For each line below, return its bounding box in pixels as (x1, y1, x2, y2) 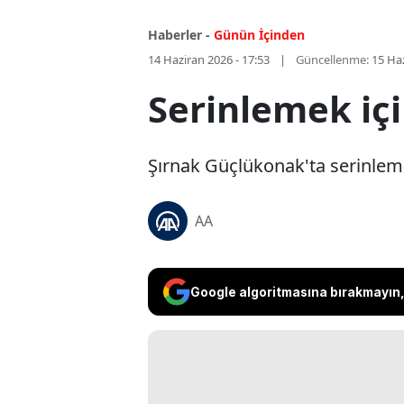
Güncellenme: (296, 51, 369, 69)
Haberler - (148, 26, 210, 44)
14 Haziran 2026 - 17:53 (148, 51, 270, 69)
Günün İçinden (214, 26, 305, 44)
